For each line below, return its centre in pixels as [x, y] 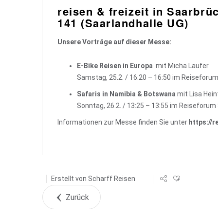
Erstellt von [70, 179]
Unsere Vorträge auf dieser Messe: [114, 42]
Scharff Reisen [112, 179]
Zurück [77, 198]
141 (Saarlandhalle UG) [123, 23]
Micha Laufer [188, 66]
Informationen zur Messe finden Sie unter [123, 122]
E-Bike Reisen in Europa [116, 66]
